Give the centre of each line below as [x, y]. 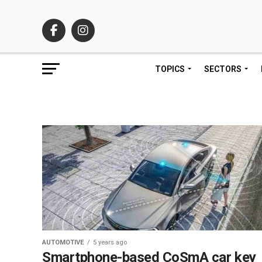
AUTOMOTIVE [63, 242]
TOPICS [170, 69]
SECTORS [223, 69]
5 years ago [110, 242]
